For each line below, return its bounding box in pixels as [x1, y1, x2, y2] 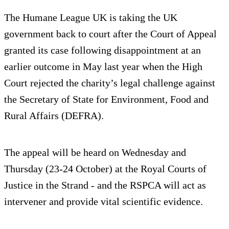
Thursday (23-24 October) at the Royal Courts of [4, 163, 207, 174]
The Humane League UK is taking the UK [4, 11, 177, 23]
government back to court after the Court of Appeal [4, 28, 217, 39]
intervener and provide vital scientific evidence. [4, 195, 203, 207]
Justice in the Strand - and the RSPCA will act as [4, 179, 206, 191]
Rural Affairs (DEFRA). [4, 109, 106, 121]
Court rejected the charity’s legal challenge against [4, 77, 215, 88]
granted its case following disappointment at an [4, 44, 201, 56]
